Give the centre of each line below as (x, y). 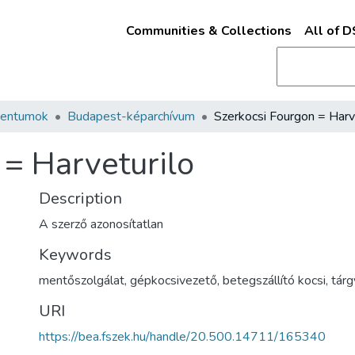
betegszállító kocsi (274, 281)
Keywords (75, 255)
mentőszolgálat (82, 281)
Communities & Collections (208, 31)
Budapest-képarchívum (131, 116)
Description (80, 198)
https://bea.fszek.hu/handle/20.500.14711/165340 (182, 337)
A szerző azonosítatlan (101, 224)
